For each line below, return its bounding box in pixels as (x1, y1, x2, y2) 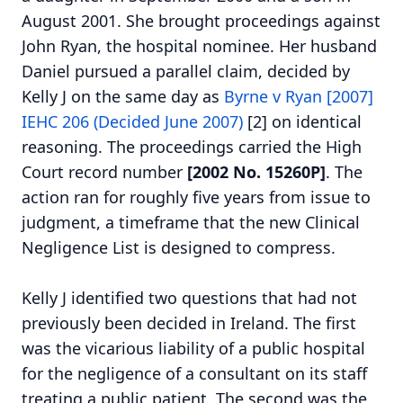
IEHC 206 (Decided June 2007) (22, 110, 243, 132)
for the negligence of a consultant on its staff (22, 363, 367, 385)
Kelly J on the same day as (22, 85, 224, 107)
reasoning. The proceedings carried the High (22, 135, 362, 157)
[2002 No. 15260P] (187, 160, 326, 183)
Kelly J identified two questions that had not (22, 287, 357, 309)
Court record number (22, 160, 187, 183)
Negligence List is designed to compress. (22, 236, 336, 258)
